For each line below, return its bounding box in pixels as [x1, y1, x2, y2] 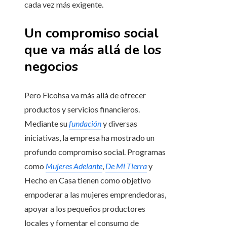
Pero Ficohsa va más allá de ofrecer [24, 90, 146, 100]
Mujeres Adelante [46, 161, 102, 171]
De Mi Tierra [105, 161, 147, 171]
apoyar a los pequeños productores [24, 204, 145, 214]
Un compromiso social [24, 24, 159, 43]
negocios [24, 58, 78, 76]
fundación [69, 119, 101, 129]
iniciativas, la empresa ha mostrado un [24, 133, 155, 143]
